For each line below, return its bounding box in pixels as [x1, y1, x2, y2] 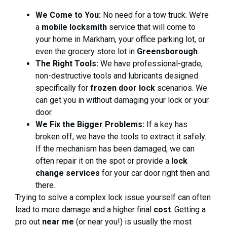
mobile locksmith [42, 22, 107, 32]
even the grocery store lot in [35, 47, 137, 57]
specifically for [35, 83, 90, 93]
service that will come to [107, 22, 196, 32]
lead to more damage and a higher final [15, 205, 154, 215]
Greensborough [137, 47, 198, 57]
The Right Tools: [35, 59, 98, 69]
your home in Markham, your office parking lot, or [35, 34, 205, 45]
